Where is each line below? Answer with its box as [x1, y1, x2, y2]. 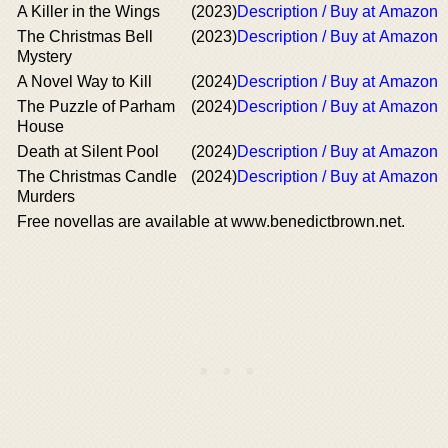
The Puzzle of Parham [17, 98, 175, 115]
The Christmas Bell [17, 28, 153, 45]
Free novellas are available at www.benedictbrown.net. [17, 213, 405, 230]
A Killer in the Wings [17, 3, 160, 20]
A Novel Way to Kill [17, 73, 152, 90]
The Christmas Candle [17, 168, 177, 185]
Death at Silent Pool [17, 143, 159, 160]
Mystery [17, 48, 72, 65]
